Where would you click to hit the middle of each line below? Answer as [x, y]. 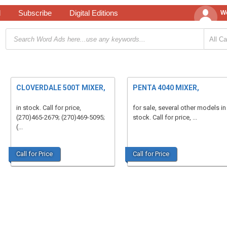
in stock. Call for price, [48, 108]
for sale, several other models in [179, 108]
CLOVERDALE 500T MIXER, [61, 88]
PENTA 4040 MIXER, [166, 88]
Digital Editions [93, 13]
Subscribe [35, 13]
